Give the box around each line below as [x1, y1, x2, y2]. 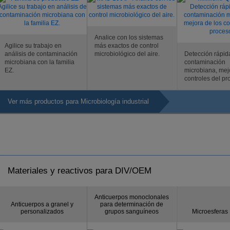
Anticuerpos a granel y [11, 201, 73, 208]
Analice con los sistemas [94, 34, 163, 41]
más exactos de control [94, 42, 159, 49]
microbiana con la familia [5, 59, 74, 66]
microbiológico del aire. [94, 50, 160, 57]
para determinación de [100, 201, 163, 208]
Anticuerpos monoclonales [94, 194, 169, 201]
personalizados [21, 208, 64, 215]
